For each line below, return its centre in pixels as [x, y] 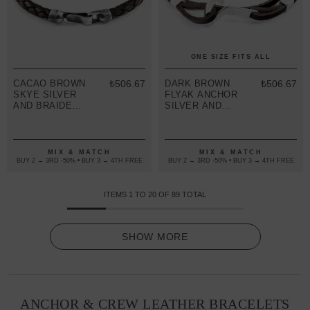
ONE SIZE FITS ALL [231, 57]
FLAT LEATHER [199, 117]
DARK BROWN [197, 84]
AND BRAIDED [46, 106]
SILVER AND [193, 106]
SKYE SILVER [45, 95]
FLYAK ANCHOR [201, 95]
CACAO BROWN [49, 84]
